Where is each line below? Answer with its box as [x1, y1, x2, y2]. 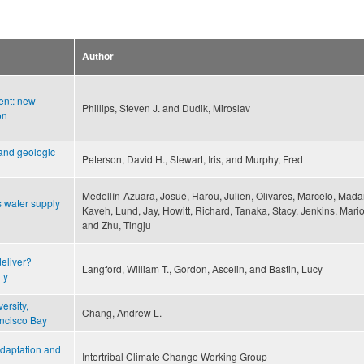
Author [82, 50, 114, 64]
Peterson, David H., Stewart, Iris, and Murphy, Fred [82, 152, 303, 167]
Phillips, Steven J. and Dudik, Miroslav [82, 101, 250, 115]
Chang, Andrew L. [82, 305, 162, 320]
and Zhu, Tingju [82, 218, 151, 232]
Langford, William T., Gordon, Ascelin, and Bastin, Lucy [82, 262, 323, 276]
